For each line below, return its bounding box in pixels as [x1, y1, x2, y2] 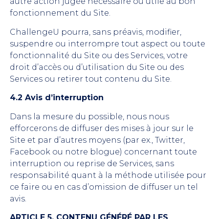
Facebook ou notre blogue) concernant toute [10, 147, 197, 156]
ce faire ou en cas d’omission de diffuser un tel [10, 182, 198, 192]
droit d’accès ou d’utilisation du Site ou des [10, 62, 184, 72]
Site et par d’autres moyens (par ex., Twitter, [10, 135, 185, 145]
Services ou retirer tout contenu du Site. [10, 74, 172, 84]
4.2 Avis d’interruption [10, 93, 104, 103]
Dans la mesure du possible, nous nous [10, 111, 169, 121]
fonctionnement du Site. [10, 8, 110, 18]
